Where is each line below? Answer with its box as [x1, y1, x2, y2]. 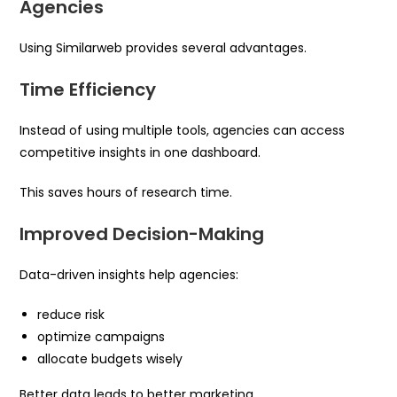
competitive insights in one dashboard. [19, 143, 261, 161]
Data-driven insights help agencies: [19, 265, 239, 284]
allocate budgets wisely [37, 349, 183, 368]
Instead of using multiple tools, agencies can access [19, 121, 346, 139]
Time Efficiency [19, 76, 157, 102]
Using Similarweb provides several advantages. [19, 38, 307, 57]
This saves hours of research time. [19, 183, 233, 201]
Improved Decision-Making [19, 221, 265, 246]
